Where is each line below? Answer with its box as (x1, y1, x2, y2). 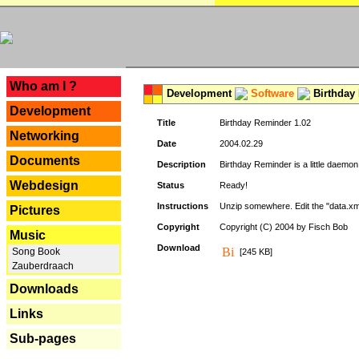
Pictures (10, 204, 60, 217)
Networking (10, 129, 79, 143)
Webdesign (10, 179, 79, 192)
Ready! (220, 180, 248, 190)
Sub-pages (10, 332, 76, 345)
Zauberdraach (10, 260, 74, 272)
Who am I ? (10, 79, 77, 93)
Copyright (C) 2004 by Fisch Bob (220, 222, 348, 232)
